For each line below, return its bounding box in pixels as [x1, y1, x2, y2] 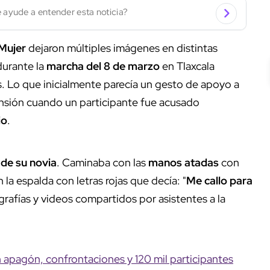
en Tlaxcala [160, 58, 215, 73]
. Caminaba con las [57, 155, 148, 169]
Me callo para [186, 173, 253, 187]
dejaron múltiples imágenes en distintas [26, 40, 218, 55]
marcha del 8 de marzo [46, 58, 160, 73]
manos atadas [148, 155, 219, 169]
